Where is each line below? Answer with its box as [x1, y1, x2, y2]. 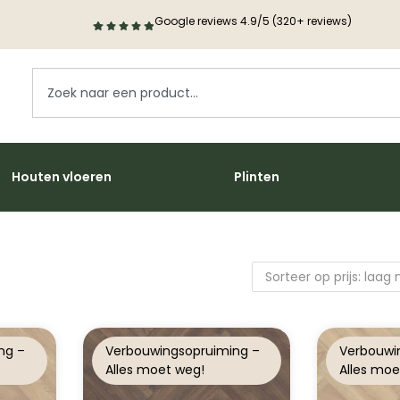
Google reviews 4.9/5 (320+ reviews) [154, 13, 352, 29]
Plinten [234, 168, 279, 187]
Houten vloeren [12, 168, 112, 187]
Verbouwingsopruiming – [104, 342, 260, 361]
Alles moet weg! [104, 361, 204, 379]
